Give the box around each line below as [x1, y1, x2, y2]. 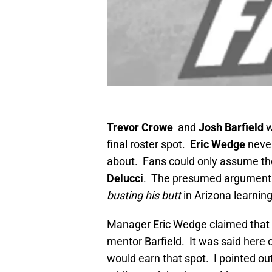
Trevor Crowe [107, 121, 173, 134]
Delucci [107, 172, 143, 185]
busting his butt [107, 189, 181, 202]
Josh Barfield [199, 121, 263, 134]
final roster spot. [107, 138, 190, 151]
